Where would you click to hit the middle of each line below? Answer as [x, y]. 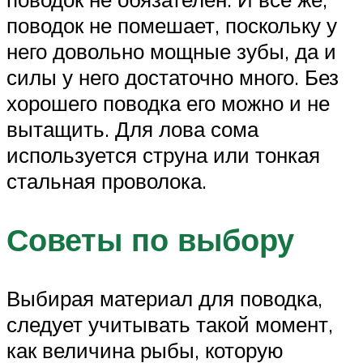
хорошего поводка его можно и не [168, 103]
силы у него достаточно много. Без [173, 77]
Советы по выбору [150, 239]
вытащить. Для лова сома [132, 129]
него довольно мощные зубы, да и [171, 51]
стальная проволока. [107, 181]
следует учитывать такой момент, [170, 324]
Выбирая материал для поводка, [164, 298]
